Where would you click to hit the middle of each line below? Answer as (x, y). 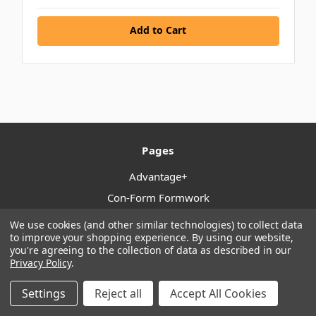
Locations (158, 219)
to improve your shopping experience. (101, 237)
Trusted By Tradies (158, 304)
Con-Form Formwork (158, 198)
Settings (44, 293)
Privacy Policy (41, 263)
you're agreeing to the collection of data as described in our (151, 250)
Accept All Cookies (218, 293)
